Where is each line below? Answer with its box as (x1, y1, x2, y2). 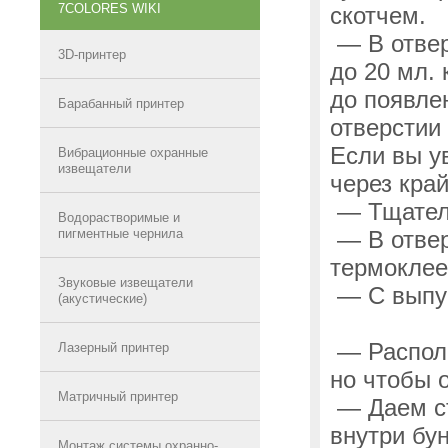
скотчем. (330, 2, 426, 29)
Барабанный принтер (58, 96, 184, 111)
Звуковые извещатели (58, 275, 193, 290)
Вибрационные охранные (58, 145, 208, 160)
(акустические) (58, 291, 147, 306)
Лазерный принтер (58, 340, 169, 355)
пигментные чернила (58, 226, 183, 241)
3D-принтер (58, 47, 126, 62)
